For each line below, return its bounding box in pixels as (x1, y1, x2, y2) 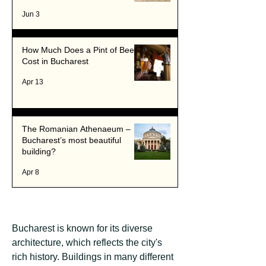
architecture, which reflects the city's (12, 237, 162, 248)
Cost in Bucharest (22, 56, 88, 66)
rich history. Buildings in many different (12, 252, 173, 262)
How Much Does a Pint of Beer (22, 45, 137, 55)
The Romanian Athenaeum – (22, 124, 131, 134)
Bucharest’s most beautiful (22, 135, 121, 145)
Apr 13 (22, 78, 43, 86)
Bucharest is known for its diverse (12, 223, 153, 233)
